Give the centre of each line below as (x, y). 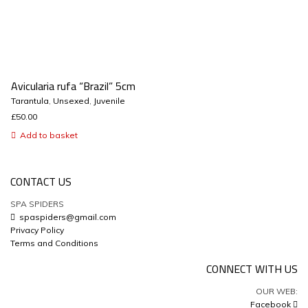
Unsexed (71, 101)
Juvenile (109, 101)
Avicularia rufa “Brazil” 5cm (73, 86)
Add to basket (48, 135)
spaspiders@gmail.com (66, 217)
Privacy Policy (37, 230)
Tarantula (30, 101)
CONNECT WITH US (252, 269)
